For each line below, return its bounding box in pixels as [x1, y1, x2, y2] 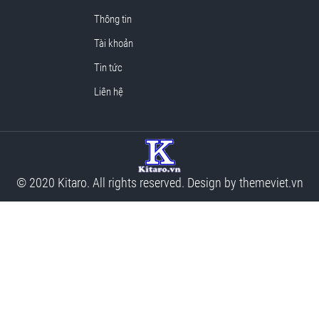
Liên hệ [93, 85, 123, 98]
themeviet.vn [239, 175, 303, 190]
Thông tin [93, 13, 132, 26]
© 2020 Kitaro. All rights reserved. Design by [16, 175, 239, 190]
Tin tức [93, 61, 122, 74]
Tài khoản [93, 37, 133, 50]
